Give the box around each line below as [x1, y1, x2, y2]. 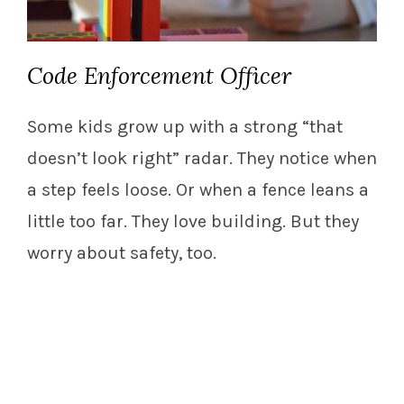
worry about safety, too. [27, 243, 216, 264]
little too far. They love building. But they [27, 211, 359, 233]
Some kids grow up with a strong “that [27, 116, 343, 138]
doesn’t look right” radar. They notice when [27, 148, 377, 170]
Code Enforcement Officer [27, 61, 291, 91]
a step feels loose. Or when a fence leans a [27, 179, 369, 201]
